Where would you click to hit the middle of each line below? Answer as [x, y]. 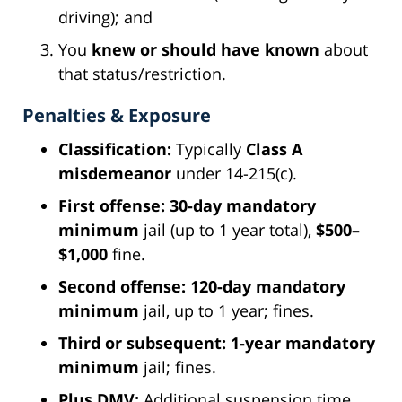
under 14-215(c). [234, 173]
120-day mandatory [268, 286]
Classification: [115, 149]
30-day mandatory [243, 205]
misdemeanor [115, 173]
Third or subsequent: [142, 342]
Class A [274, 149]
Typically [209, 149]
